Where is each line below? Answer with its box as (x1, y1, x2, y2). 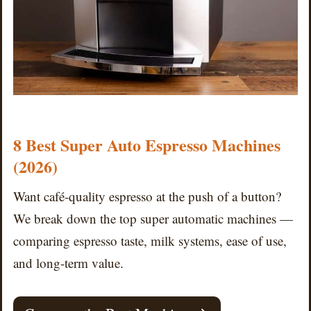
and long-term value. (13, 254, 124, 272)
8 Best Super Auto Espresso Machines (13, 133, 280, 158)
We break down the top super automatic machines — (13, 210, 293, 228)
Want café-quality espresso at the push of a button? (13, 187, 281, 205)
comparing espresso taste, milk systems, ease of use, (13, 232, 287, 250)
